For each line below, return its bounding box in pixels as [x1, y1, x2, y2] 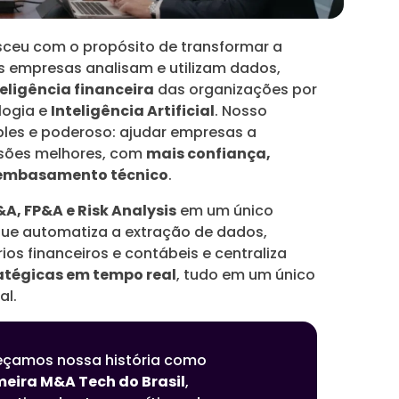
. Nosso [215, 101, 267, 121]
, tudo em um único [176, 265, 315, 285]
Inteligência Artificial [51, 101, 215, 121]
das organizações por [154, 79, 317, 100]
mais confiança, [146, 143, 271, 164]
